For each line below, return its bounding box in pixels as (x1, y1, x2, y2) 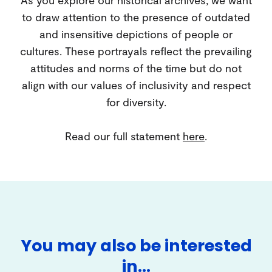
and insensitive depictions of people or (39, 27, 233, 41)
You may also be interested (20, 234, 252, 257)
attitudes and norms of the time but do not (30, 61, 242, 75)
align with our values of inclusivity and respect (21, 78, 251, 92)
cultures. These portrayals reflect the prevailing (20, 44, 252, 58)
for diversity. (106, 95, 166, 109)
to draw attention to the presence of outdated (22, 10, 250, 24)
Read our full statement (65, 129, 183, 143)
